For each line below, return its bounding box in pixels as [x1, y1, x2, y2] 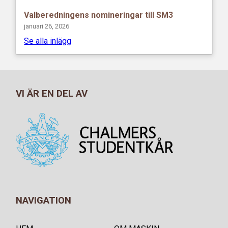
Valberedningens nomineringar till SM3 [24, 10, 174, 20]
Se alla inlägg [24, 36, 72, 46]
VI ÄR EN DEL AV [16, 88, 88, 100]
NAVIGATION [16, 195, 72, 207]
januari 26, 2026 [24, 22, 70, 30]
